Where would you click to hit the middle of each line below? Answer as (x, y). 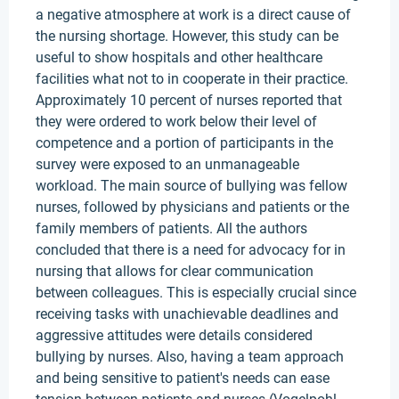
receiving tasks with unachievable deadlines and (187, 314)
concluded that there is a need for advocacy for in (191, 250)
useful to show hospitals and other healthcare (179, 57)
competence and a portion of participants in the (184, 143)
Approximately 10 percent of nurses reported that (189, 100)
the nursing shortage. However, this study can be (187, 36)
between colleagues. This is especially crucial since (196, 293)
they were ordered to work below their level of (176, 122)
